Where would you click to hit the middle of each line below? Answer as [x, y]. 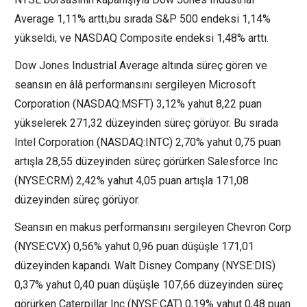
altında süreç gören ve [213, 66]
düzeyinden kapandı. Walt [76, 266]
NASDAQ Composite [123, 38]
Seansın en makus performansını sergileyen [121, 228]
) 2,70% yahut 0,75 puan [225, 143]
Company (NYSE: [214, 266]
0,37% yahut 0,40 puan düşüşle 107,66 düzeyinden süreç [149, 285]
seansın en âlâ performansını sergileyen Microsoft [135, 85]
